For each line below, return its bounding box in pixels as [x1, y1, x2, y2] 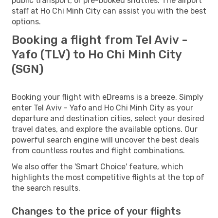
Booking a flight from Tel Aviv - [12, 33, 187, 47]
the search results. [12, 183, 80, 193]
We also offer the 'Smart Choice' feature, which [12, 162, 183, 171]
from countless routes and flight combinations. [12, 145, 185, 155]
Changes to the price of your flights [12, 205, 181, 217]
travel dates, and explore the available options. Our [12, 124, 198, 134]
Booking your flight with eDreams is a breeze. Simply [12, 92, 203, 102]
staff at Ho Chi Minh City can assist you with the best [12, 6, 206, 16]
